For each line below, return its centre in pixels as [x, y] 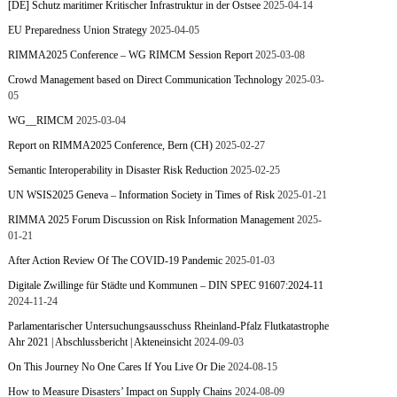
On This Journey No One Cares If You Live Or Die [117, 367]
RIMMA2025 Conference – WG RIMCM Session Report [131, 55]
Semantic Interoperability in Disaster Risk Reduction [118, 170]
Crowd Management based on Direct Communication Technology [146, 80]
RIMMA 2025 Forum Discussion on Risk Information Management [152, 220]
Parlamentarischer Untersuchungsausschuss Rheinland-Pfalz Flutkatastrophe [169, 326]
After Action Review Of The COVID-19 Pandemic [116, 261]
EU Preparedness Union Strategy [78, 30]
